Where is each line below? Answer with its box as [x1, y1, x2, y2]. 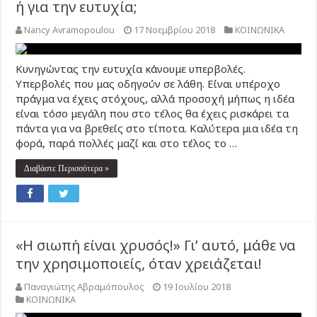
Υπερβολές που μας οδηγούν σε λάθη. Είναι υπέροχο [16, 76, 281, 91]
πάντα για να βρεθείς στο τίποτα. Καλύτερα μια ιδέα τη [16, 121, 299, 135]
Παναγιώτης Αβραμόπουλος [24, 280, 144, 293]
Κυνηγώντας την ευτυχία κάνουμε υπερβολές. [16, 62, 246, 76]
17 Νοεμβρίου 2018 [134, 23, 216, 36]
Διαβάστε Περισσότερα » [24, 163, 110, 173]
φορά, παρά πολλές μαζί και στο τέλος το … [16, 136, 238, 150]
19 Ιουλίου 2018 [163, 280, 231, 293]
